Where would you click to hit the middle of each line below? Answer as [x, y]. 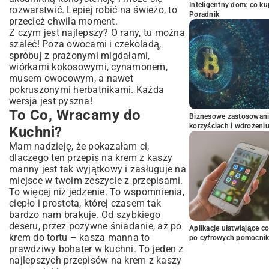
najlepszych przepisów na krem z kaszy [95, 260]
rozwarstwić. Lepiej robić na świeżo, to [93, 10]
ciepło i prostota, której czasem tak [85, 203]
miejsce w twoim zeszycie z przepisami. [96, 180]
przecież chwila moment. [63, 21]
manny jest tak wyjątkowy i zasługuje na [98, 169]
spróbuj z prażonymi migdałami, [80, 56]
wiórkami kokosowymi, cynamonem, [88, 67]
